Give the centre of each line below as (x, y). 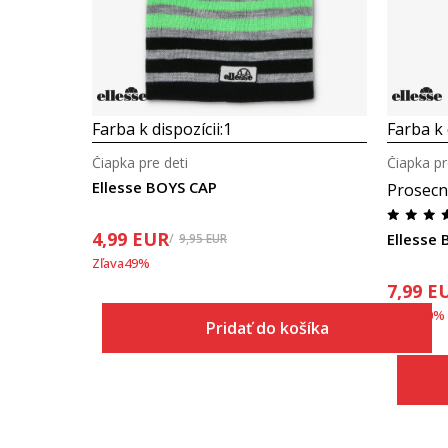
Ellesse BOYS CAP (154, 187)
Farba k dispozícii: (157, 129)
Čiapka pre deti (140, 162)
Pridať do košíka (267, 328)
